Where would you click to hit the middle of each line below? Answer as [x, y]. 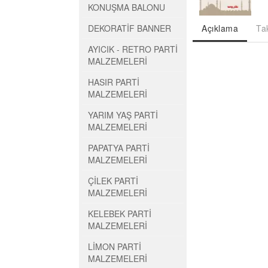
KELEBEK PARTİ [120, 214]
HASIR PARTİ [114, 82]
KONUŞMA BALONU [127, 7]
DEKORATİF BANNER [130, 28]
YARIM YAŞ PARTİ [123, 115]
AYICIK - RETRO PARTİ [133, 49]
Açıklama [220, 28]
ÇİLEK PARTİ [113, 181]
